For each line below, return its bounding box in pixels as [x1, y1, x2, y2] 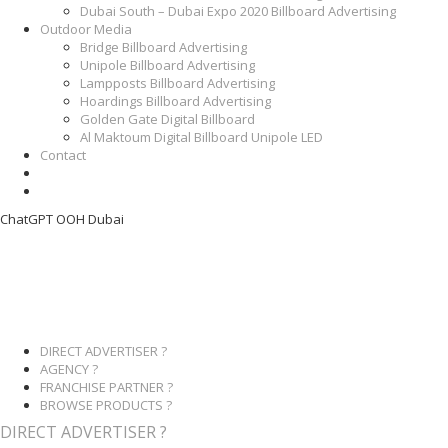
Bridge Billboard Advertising [80, 38, 247, 56]
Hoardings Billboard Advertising [80, 92, 271, 110]
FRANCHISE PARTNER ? [40, 378, 173, 396]
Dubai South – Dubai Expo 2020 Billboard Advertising [80, 2, 396, 20]
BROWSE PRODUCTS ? [40, 396, 172, 414]
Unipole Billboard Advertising [80, 56, 255, 74]
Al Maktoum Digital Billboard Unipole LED [80, 128, 323, 146]
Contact [40, 146, 86, 164]
